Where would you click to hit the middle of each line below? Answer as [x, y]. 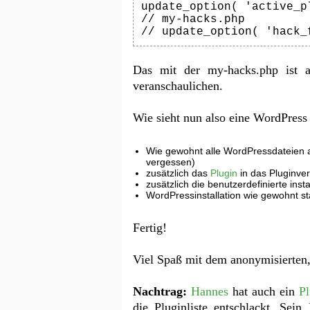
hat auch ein [263, 291]
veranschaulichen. [178, 86]
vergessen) [171, 162]
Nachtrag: [160, 291]
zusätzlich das [179, 173]
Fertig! [150, 228]
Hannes [209, 291]
